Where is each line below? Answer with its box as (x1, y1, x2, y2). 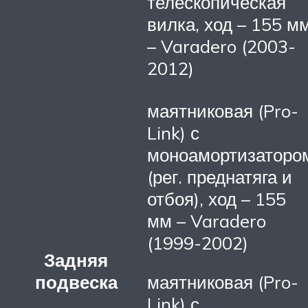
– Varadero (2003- (147, 35, 296, 58)
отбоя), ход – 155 (147, 187, 286, 210)
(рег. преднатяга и (147, 165, 292, 188)
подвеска (34, 270, 118, 293)
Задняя (44, 248, 108, 271)
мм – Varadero (147, 209, 266, 232)
